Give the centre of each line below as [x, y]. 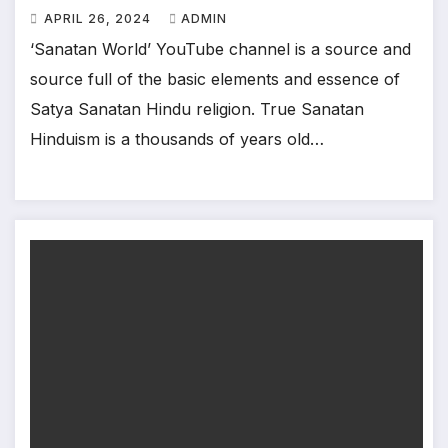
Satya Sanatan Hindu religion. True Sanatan [197, 109]
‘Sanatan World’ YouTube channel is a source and [220, 49]
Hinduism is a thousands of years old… [177, 139]
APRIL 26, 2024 [99, 19]
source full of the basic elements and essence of [215, 79]
